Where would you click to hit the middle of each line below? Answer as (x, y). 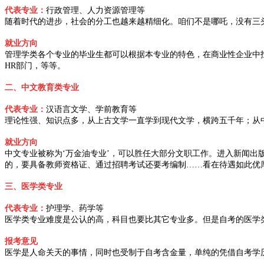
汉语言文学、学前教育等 (91, 110)
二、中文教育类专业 (42, 88)
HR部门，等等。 (35, 66)
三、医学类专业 (34, 187)
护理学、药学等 (75, 209)
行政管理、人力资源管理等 (95, 11)
